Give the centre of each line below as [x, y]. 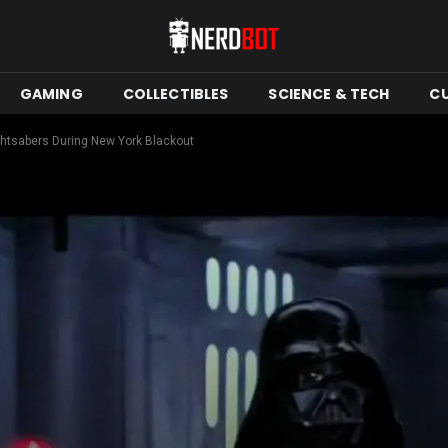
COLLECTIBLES [175, 93]
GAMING [51, 93]
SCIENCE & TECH [329, 93]
